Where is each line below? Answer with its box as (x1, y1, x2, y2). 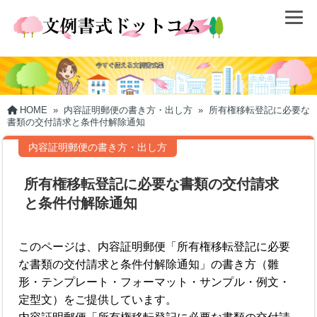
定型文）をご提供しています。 (18, 293, 178, 306)
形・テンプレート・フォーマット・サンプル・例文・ (18, 275, 291, 288)
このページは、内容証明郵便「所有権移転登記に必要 (18, 240, 291, 253)
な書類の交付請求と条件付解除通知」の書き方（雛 (18, 258, 279, 270)
